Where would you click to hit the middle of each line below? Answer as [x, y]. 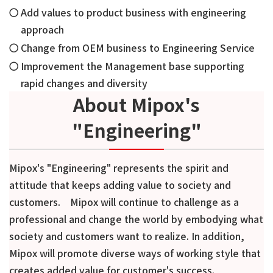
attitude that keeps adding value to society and [120, 185]
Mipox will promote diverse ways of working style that [135, 253]
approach [43, 29]
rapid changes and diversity [84, 83]
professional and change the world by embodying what [136, 219]
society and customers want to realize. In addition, [127, 236]
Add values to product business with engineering [134, 12]
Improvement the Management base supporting [133, 66]
